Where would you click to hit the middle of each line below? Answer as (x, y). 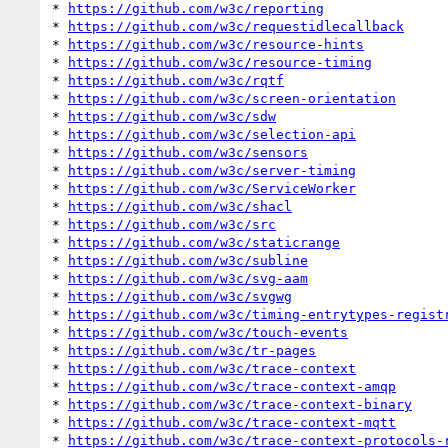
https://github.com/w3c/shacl (180, 206)
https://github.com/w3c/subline (188, 260)
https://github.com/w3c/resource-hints (216, 44)
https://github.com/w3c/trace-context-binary (240, 404)
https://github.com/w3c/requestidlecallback (236, 26)
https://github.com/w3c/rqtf (176, 80)
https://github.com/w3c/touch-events (208, 332)
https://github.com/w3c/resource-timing (220, 62)
